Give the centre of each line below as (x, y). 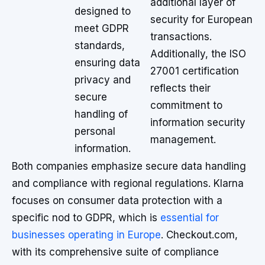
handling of (101, 114)
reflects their (180, 88)
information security (198, 122)
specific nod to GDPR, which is (86, 218)
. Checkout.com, (199, 235)
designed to (103, 11)
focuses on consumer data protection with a (117, 201)
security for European (201, 20)
